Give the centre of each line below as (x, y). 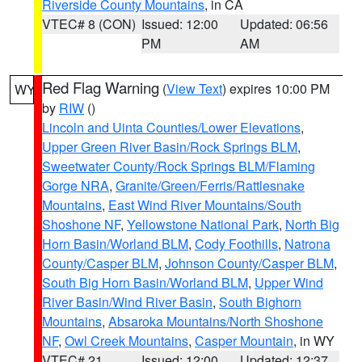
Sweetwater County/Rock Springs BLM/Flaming (179, 166)
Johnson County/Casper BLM (249, 263)
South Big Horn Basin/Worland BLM (145, 282)
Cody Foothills (236, 244)
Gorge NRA (76, 185)
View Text (194, 88)
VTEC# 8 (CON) (89, 24)
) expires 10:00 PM (276, 88)
